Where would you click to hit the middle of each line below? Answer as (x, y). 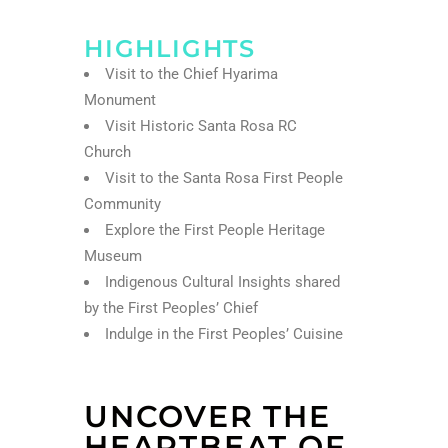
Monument (120, 99)
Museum (113, 255)
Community (122, 203)
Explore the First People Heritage (215, 229)
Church (109, 151)
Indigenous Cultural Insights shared (222, 281)
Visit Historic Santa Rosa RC (201, 125)
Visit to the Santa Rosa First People (224, 177)
